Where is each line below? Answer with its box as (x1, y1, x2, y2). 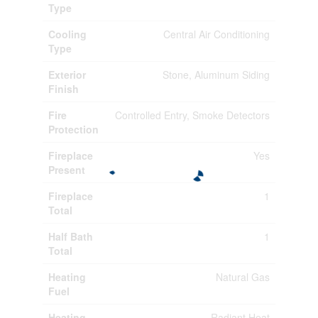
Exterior (48, 67, 86, 82)
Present (48, 162, 85, 177)
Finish (48, 81, 79, 96)
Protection (48, 121, 99, 136)
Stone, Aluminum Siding (162, 67, 270, 82)
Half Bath (48, 229, 93, 243)
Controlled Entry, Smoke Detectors (114, 107, 270, 122)
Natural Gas (215, 269, 270, 284)
